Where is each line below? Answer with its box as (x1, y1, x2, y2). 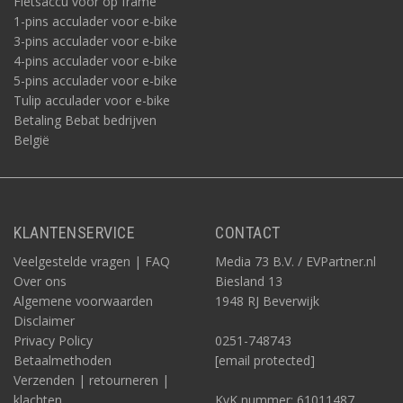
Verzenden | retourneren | (13, 372, 169, 389)
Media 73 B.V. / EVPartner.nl (215, 253, 376, 270)
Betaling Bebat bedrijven (13, 112, 157, 129)
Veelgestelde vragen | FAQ (13, 253, 170, 270)
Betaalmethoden (13, 352, 112, 369)
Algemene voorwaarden (13, 292, 153, 309)
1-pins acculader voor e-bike (13, 13, 177, 30)
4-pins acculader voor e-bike (13, 52, 177, 69)
